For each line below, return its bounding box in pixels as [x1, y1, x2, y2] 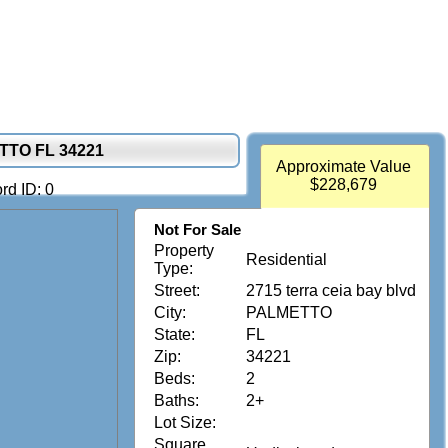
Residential [246, 251, 327, 268]
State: [154, 326, 195, 343]
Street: [154, 282, 200, 299]
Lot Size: [154, 414, 216, 431]
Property [154, 242, 214, 259]
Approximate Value [276, 158, 411, 175]
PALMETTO [246, 304, 332, 321]
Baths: [154, 392, 199, 409]
